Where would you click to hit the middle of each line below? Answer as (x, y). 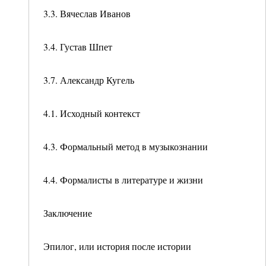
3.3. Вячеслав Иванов (87, 13)
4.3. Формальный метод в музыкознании (126, 146)
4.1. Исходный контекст (92, 113)
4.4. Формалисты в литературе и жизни (123, 180)
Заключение (68, 213)
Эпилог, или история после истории (117, 246)
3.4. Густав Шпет (78, 47)
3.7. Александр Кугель (89, 80)
